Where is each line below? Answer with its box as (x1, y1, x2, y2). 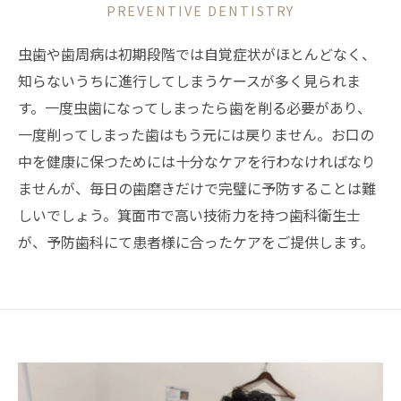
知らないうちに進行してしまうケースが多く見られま (18, 70, 361, 91)
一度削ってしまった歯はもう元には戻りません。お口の (18, 124, 374, 145)
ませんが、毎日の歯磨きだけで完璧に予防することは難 (18, 177, 376, 199)
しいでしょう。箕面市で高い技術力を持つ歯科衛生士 (18, 204, 361, 226)
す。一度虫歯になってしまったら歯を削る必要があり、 (18, 97, 371, 118)
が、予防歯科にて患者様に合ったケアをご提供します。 (18, 231, 374, 252)
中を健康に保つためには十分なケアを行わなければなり (18, 150, 376, 172)
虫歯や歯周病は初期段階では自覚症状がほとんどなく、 (18, 43, 376, 64)
